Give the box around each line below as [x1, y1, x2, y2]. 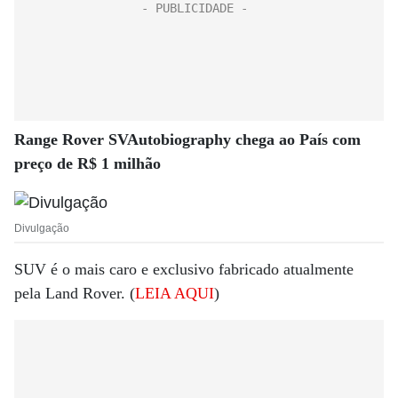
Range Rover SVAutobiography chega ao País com [14, 130, 361, 148]
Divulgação [14, 221, 69, 235]
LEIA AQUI [135, 283, 214, 302]
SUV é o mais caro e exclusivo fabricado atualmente [14, 259, 354, 278]
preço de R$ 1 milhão [14, 154, 161, 172]
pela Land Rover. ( [14, 283, 135, 302]
